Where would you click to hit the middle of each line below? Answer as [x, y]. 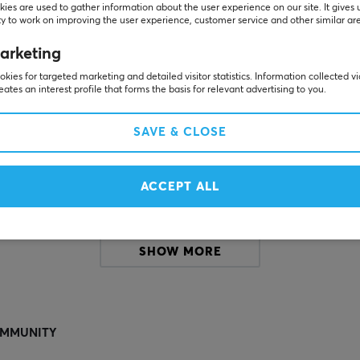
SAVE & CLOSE [180, 132]
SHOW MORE [180, 252]
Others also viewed [180, 42]
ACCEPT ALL [180, 187]
